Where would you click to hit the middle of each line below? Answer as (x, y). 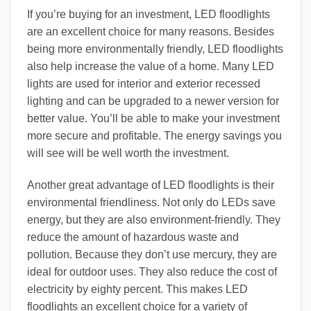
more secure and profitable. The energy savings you (154, 136)
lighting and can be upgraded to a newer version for (153, 101)
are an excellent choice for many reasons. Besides (151, 32)
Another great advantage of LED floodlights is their (151, 185)
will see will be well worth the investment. (128, 153)
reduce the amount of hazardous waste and (133, 237)
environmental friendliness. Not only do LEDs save (151, 202)
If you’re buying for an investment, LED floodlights (149, 15)
